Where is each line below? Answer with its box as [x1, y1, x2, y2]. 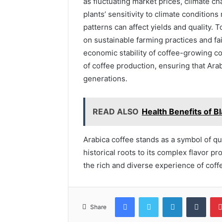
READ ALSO [93, 106, 139, 116]
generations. [83, 73, 127, 83]
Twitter [158, 192, 180, 201]
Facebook [134, 192, 165, 201]
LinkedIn [182, 192, 208, 201]
